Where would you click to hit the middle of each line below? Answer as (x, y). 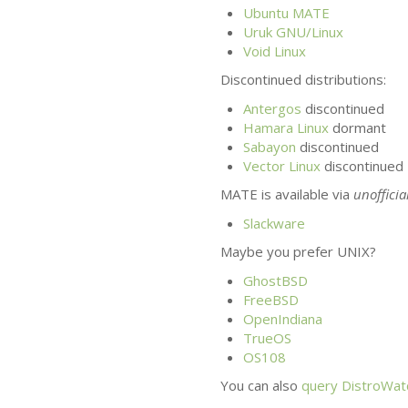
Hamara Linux (286, 127)
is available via (305, 194)
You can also (260, 386)
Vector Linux (281, 165)
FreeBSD (270, 299)
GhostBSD (275, 280)
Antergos (272, 108)
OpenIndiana (282, 318)
